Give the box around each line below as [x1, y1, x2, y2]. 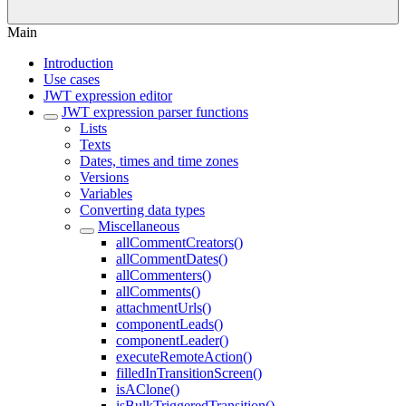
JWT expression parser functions [62, 104, 248, 120]
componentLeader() [116, 333, 228, 348]
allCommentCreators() [116, 235, 243, 250]
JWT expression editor [43, 88, 172, 103]
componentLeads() [116, 316, 223, 332]
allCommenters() [116, 267, 211, 283]
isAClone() [116, 382, 179, 397]
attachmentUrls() [116, 300, 211, 315]
